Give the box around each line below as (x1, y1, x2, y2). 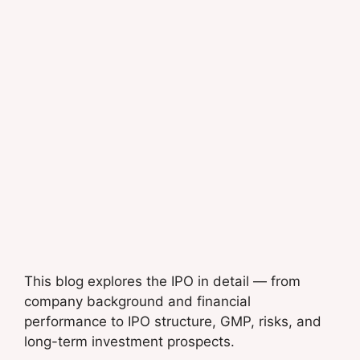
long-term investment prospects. (24, 333, 235, 350)
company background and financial (24, 293, 251, 310)
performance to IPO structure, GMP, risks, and (24, 313, 321, 330)
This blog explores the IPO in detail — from (24, 273, 301, 290)
